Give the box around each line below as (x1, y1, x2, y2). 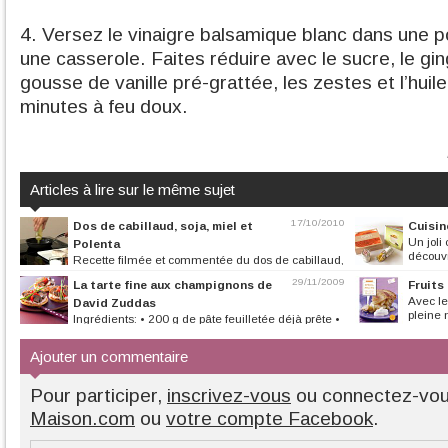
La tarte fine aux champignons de (73, 278, 272, 291)
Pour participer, (30, 385, 167, 406)
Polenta (73, 237, 120, 250)
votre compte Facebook (166, 408, 373, 429)
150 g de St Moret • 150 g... (20, 326, 165, 339)
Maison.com (30, 408, 135, 429)
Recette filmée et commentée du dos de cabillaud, (73, 253, 344, 266)
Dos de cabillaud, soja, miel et (73, 219, 253, 232)
